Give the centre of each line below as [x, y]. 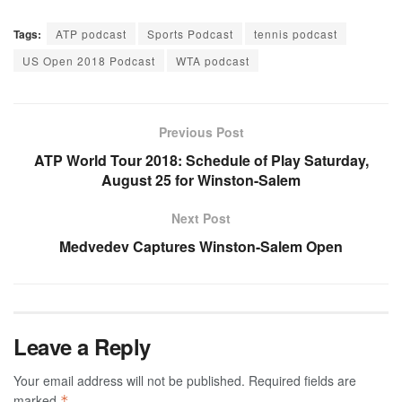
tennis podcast [296, 34]
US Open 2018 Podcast [89, 61]
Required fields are [302, 381]
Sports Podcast [190, 34]
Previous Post [201, 132]
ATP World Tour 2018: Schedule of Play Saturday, [201, 161]
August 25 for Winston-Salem [201, 180]
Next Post [201, 218]
